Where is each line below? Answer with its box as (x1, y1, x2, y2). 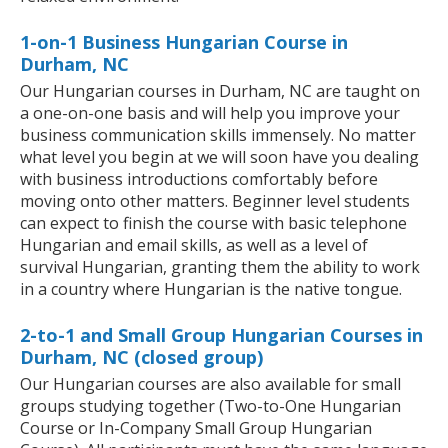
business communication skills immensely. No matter (20, 124, 416, 147)
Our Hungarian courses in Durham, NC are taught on (20, 80, 420, 103)
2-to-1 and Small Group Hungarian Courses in (20, 323, 423, 348)
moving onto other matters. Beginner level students (20, 190, 410, 213)
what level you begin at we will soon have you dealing (20, 146, 419, 169)
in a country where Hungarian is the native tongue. (20, 278, 402, 301)
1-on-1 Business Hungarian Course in (20, 30, 348, 55)
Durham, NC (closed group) (20, 345, 263, 370)
